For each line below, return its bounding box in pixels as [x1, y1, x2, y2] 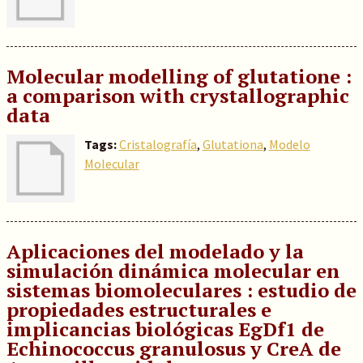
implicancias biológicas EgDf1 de [6, 316, 324, 342]
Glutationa [202, 136, 263, 152]
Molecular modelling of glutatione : [6, 63, 352, 89]
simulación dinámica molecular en [6, 258, 340, 284]
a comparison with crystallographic [6, 83, 349, 109]
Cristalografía [118, 136, 197, 152]
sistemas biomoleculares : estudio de [6, 277, 357, 303]
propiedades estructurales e [6, 297, 271, 322]
